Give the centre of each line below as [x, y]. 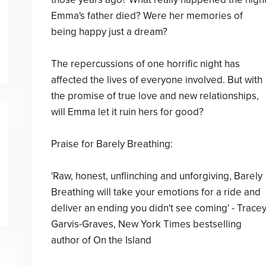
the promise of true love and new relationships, [155, 96]
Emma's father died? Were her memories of [147, 16]
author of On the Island [101, 240]
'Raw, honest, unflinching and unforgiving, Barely [156, 176]
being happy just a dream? [109, 32]
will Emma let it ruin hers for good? [127, 112]
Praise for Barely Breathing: [112, 144]
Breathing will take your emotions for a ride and [156, 192]
